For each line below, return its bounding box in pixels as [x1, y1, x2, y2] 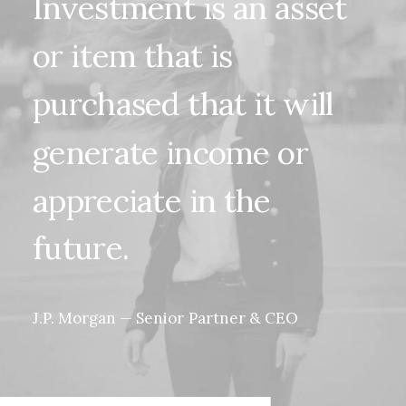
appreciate [33, 179, 181, 221]
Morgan [58, 308, 117, 328]
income [165, 131, 270, 173]
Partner [188, 308, 246, 328]
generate [33, 131, 159, 173]
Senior [136, 308, 185, 328]
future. [33, 227, 130, 268]
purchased [33, 83, 180, 125]
